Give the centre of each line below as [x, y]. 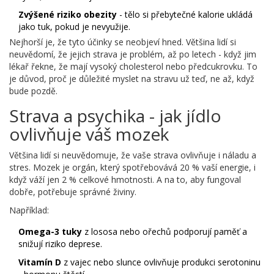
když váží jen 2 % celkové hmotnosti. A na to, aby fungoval [125, 180]
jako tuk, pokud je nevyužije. [74, 27]
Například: [29, 210]
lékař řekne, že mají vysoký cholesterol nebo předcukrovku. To [133, 67]
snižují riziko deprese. [60, 244]
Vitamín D [40, 262]
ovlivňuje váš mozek [89, 134]
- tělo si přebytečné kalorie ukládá [185, 15]
